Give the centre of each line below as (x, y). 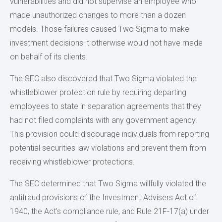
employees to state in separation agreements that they (106, 106)
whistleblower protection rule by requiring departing (98, 92)
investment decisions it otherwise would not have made (106, 43)
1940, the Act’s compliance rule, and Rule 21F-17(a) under (110, 211)
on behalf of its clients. (49, 56)
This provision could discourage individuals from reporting (110, 134)
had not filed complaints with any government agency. (104, 120)
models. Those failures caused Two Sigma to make (100, 29)
